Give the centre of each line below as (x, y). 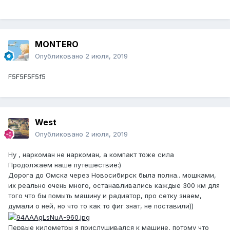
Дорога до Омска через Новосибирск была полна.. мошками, (112, 175)
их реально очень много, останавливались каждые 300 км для (114, 186)
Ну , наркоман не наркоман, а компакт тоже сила (91, 155)
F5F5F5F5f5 (27, 77)
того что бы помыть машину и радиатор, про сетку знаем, (105, 196)
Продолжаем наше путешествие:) (66, 165)
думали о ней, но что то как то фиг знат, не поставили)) (101, 206)
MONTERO (57, 44)
